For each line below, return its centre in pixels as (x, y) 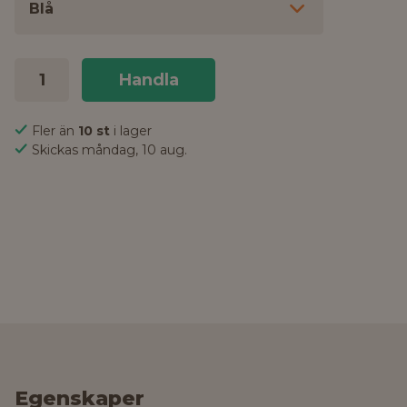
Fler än (55, 131)
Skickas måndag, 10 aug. (109, 150)
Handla (149, 80)
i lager (133, 131)
